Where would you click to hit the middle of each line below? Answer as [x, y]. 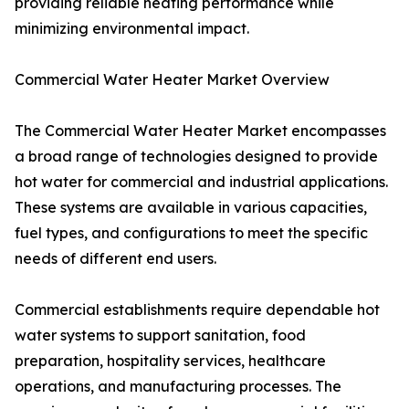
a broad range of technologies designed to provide [196, 157]
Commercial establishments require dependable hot [197, 310]
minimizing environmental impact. [132, 29]
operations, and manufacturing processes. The [178, 387]
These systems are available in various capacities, [191, 208]
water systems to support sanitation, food [160, 336]
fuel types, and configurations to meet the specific [191, 233]
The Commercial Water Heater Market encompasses [200, 131]
